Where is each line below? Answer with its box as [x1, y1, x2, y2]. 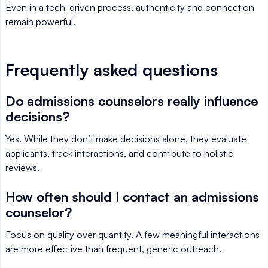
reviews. [5, 162, 39, 173]
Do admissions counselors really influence [5, 93, 258, 109]
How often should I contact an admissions [5, 188, 259, 205]
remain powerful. [5, 16, 75, 28]
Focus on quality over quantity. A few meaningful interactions [5, 229, 260, 240]
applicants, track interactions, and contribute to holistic [5, 147, 233, 159]
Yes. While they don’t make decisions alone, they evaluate [5, 133, 246, 145]
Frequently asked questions [5, 59, 218, 80]
